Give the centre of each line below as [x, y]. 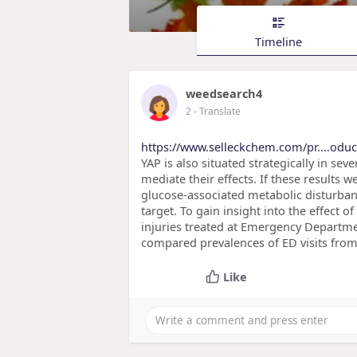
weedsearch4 [224, 94]
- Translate [217, 112]
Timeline [279, 41]
